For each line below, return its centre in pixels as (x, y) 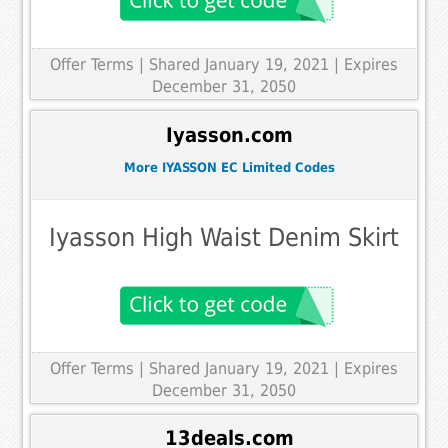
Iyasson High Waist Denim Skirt (224, 237)
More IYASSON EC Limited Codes (229, 168)
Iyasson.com (229, 135)
